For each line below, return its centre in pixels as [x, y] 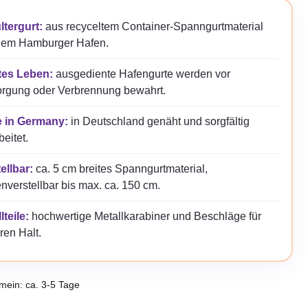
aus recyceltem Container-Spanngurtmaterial [153, 26]
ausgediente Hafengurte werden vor [141, 74]
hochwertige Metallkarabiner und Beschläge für [145, 216]
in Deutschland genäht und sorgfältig [158, 121]
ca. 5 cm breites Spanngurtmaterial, [120, 168]
